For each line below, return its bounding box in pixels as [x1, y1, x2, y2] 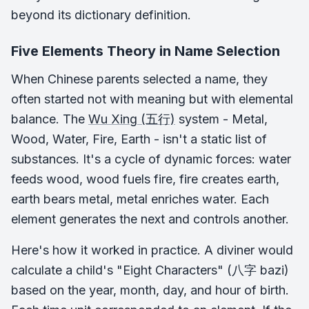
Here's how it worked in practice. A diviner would [11, 242, 293, 257]
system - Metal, [175, 111, 268, 126]
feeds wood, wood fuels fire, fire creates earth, [11, 171, 279, 186]
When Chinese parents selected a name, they [11, 71, 268, 86]
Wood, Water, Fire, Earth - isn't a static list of [11, 131, 267, 146]
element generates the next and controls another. [11, 211, 289, 226]
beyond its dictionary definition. [11, 7, 191, 22]
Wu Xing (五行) [88, 111, 175, 126]
